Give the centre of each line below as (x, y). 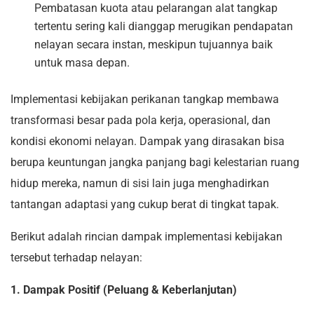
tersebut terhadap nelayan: (76, 258)
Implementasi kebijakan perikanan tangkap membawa (145, 100)
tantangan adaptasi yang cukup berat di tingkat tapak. (145, 205)
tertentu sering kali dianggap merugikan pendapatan (164, 27)
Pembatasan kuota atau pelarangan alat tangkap (156, 8)
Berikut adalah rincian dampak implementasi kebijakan (146, 237)
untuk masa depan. (82, 63)
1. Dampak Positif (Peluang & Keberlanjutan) (124, 290)
